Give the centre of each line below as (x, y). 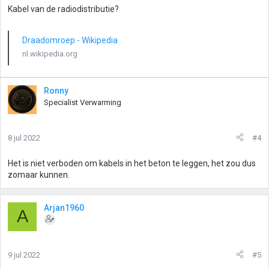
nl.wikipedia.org (50, 53)
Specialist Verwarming (83, 102)
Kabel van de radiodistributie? (63, 9)
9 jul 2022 (24, 255)
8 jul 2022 (24, 138)
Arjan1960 (64, 207)
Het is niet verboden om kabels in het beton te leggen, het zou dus (132, 163)
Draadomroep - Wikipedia (70, 41)
